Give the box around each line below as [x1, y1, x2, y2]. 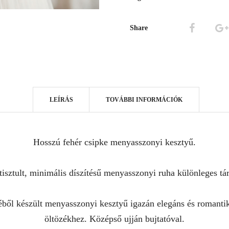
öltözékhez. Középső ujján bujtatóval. [44, 214, 185, 224]
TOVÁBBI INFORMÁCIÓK [106, 96, 182, 103]
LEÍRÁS [50, 96, 73, 103]
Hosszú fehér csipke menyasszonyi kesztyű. [33, 137, 196, 147]
